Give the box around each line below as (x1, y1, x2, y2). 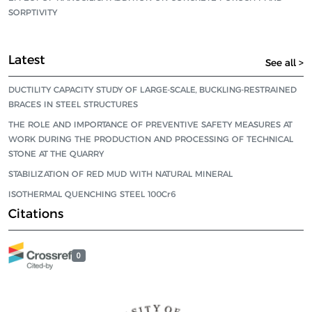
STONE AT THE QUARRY (8, 148, 104, 159)
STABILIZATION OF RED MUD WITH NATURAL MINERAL (8, 169, 233, 179)
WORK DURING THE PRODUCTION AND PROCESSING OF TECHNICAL (8, 134, 293, 144)
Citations (8, 206, 63, 221)
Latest (8, 52, 45, 68)
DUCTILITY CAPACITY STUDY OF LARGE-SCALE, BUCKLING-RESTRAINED (8, 84, 297, 95)
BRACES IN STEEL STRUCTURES (8, 99, 138, 109)
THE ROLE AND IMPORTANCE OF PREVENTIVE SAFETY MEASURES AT (8, 119, 292, 130)
